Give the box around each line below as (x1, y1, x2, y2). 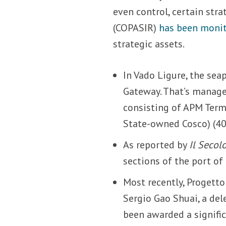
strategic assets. (113, 37, 185, 50)
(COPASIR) (113, 21, 159, 34)
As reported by (123, 138, 190, 151)
